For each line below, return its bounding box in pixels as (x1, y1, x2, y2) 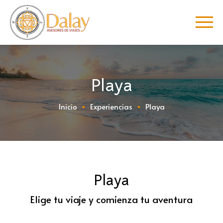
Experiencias (90, 101, 132, 112)
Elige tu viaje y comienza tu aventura (30, 193, 193, 206)
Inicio (58, 101, 77, 112)
